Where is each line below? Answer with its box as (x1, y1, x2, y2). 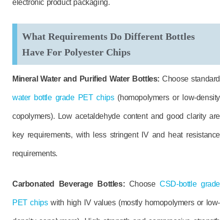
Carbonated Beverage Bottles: (12, 180, 125, 188)
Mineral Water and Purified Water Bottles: (12, 75, 160, 83)
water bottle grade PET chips (12, 93, 114, 102)
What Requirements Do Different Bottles (22, 31, 195, 42)
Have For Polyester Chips (22, 47, 131, 57)
